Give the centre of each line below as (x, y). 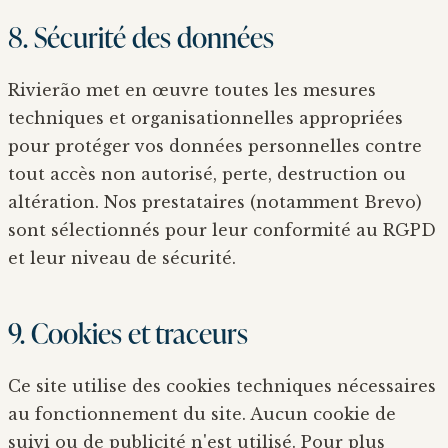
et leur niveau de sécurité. (122, 257)
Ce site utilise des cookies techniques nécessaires (222, 385)
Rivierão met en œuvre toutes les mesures (192, 89)
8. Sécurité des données (141, 36)
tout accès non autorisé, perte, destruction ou (207, 173)
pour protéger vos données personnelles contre (215, 145)
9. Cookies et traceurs (128, 332)
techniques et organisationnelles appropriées (205, 117)
